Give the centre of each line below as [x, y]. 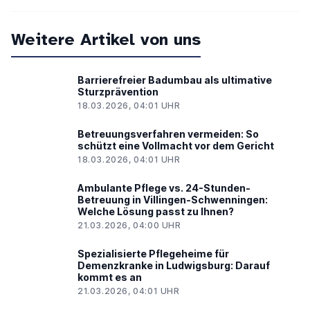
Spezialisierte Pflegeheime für [153, 254]
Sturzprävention [118, 92]
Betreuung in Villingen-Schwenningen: [173, 200]
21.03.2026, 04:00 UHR [129, 226]
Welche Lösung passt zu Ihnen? [156, 212]
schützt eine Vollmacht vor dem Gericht [176, 146]
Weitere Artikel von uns [106, 40]
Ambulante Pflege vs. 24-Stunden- [164, 188]
